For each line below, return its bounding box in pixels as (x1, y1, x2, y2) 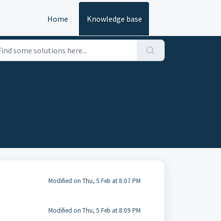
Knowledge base (87, 14, 142, 24)
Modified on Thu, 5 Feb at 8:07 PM (48, 177, 141, 185)
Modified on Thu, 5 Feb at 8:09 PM (48, 206, 141, 215)
